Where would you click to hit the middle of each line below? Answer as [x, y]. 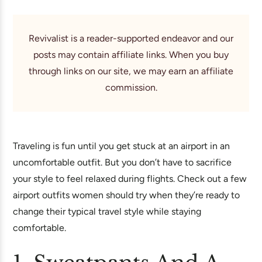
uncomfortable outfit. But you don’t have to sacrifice [122, 162]
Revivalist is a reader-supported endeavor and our [131, 38]
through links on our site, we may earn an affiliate [131, 71]
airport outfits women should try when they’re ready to [126, 195]
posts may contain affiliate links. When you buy [131, 55]
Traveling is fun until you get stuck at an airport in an [121, 146]
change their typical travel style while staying [107, 211]
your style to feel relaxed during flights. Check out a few [130, 179]
